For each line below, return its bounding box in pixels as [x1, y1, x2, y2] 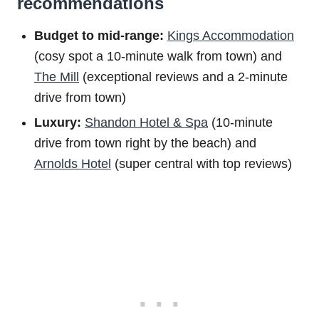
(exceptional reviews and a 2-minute [79, 70, 288, 85]
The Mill [34, 70, 79, 85]
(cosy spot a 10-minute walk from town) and [34, 49, 282, 64]
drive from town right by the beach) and [34, 136, 256, 151]
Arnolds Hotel [34, 157, 111, 172]
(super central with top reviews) [111, 157, 292, 172]
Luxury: [34, 115, 85, 130]
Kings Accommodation [167, 28, 294, 43]
